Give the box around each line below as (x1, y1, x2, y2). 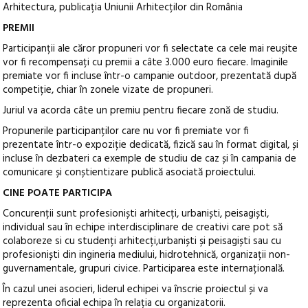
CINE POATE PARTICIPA (3, 185, 113, 202)
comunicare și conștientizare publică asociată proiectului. (3, 164, 256, 181)
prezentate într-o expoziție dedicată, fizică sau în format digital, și (3, 137, 299, 154)
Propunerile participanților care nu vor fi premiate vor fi (3, 123, 250, 140)
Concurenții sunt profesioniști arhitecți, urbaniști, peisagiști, (3, 206, 269, 223)
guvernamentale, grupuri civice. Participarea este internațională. (3, 261, 285, 278)
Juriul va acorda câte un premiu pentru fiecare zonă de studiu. (3, 102, 279, 120)
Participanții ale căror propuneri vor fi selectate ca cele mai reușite (3, 41, 298, 58)
